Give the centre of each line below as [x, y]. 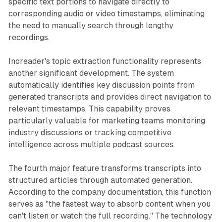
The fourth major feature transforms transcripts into [105, 168]
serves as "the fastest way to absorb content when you [109, 204]
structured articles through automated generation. [100, 180]
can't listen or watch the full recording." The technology [110, 216]
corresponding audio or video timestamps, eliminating [106, 13]
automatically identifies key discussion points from [101, 85]
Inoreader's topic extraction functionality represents [105, 61]
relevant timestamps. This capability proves [89, 109]
